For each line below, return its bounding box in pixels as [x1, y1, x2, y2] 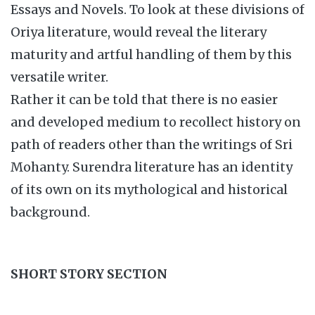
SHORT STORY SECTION [11, 266, 167, 282]
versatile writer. [11, 69, 108, 85]
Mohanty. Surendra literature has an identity [11, 159, 292, 175]
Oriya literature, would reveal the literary [11, 24, 266, 40]
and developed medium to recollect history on [11, 114, 301, 130]
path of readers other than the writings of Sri [11, 136, 292, 153]
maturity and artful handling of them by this [11, 46, 292, 63]
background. [11, 204, 90, 220]
